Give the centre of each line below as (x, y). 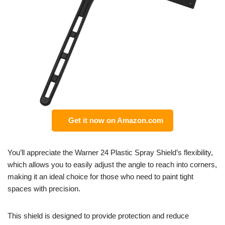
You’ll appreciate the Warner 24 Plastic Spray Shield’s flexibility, (110, 152)
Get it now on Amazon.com (114, 120)
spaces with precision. (44, 188)
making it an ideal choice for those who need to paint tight (100, 176)
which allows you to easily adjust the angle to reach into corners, (112, 164)
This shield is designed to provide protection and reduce (98, 215)
